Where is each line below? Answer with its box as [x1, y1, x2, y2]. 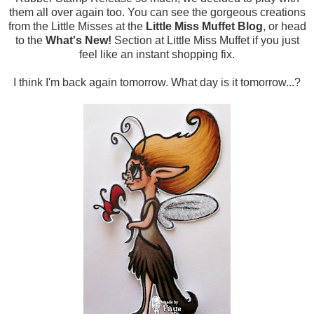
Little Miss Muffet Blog [145, 20, 263, 33]
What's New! [45, 34, 111, 47]
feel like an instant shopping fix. [79, 48, 235, 61]
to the [15, 34, 46, 47]
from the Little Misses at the [8, 20, 146, 33]
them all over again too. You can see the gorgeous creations [8, 6, 306, 19]
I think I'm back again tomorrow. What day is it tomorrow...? [13, 76, 301, 89]
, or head [262, 20, 306, 33]
